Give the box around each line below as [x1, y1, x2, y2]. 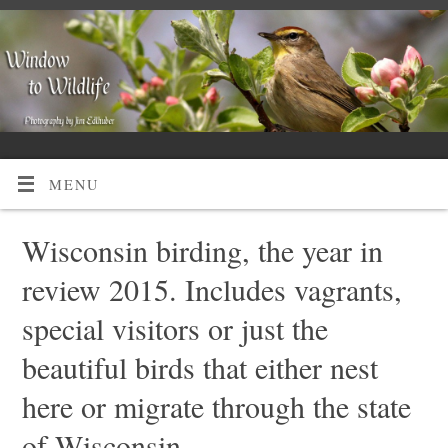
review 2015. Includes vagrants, [21, 268, 402, 309]
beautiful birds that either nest [21, 346, 378, 387]
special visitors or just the [21, 307, 328, 348]
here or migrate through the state [21, 385, 411, 426]
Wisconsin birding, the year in [21, 229, 383, 270]
